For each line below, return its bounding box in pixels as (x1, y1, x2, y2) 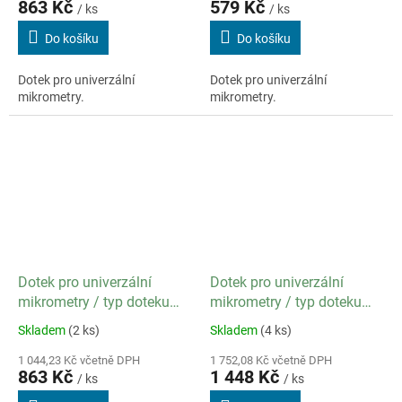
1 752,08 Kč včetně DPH (210, 353, 332, 367)
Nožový (210, 312, 258, 330)
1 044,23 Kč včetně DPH (18, 353, 140, 367)
